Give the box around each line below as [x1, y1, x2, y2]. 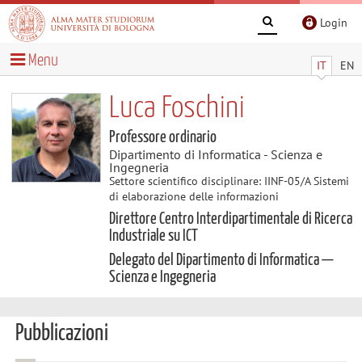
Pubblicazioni [15, 322, 108, 345]
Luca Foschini [108, 93, 245, 124]
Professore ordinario [108, 128, 217, 145]
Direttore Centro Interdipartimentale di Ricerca [108, 210, 352, 227]
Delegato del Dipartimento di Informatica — [108, 252, 334, 269]
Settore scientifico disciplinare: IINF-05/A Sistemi [108, 173, 349, 188]
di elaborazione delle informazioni [108, 188, 279, 204]
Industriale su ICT [108, 227, 198, 244]
